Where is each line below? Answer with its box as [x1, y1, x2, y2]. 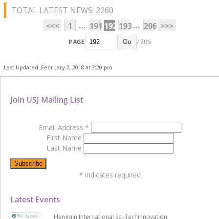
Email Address [39, 122, 85, 132]
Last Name [46, 143, 84, 153]
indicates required [83, 170, 141, 179]
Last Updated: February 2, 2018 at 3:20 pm [4, 63, 112, 71]
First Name [46, 132, 84, 142]
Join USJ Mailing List [10, 94, 83, 105]
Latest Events [10, 194, 60, 205]
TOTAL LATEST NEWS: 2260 [11, 4, 113, 16]
